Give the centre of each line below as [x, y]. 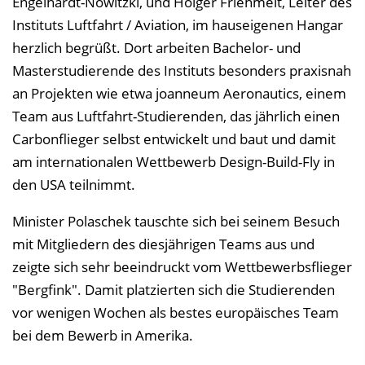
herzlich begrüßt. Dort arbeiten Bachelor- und [156, 48]
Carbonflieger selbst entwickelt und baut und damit [174, 139]
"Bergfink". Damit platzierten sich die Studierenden [174, 290]
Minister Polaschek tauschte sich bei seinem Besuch [176, 221]
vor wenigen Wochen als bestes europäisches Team [176, 312]
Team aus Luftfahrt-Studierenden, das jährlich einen [176, 116]
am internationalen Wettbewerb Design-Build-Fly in [174, 162]
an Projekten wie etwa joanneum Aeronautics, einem [179, 93]
